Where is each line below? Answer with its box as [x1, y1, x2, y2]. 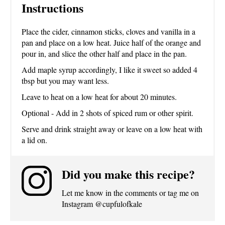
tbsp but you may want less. [22, 75, 109, 86]
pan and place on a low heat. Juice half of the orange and [22, 37, 201, 48]
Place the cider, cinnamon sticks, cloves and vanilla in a [22, 26, 195, 37]
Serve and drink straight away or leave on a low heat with [22, 123, 202, 134]
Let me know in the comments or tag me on [62, 187, 199, 198]
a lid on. [22, 134, 47, 145]
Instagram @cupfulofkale [62, 198, 142, 209]
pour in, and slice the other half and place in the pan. [22, 48, 187, 59]
